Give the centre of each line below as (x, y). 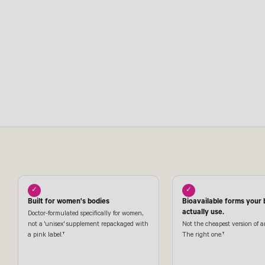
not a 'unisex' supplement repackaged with (88, 225)
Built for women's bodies (69, 203)
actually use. (203, 213)
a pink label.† (46, 236)
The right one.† (204, 236)
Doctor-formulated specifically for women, (85, 214)
